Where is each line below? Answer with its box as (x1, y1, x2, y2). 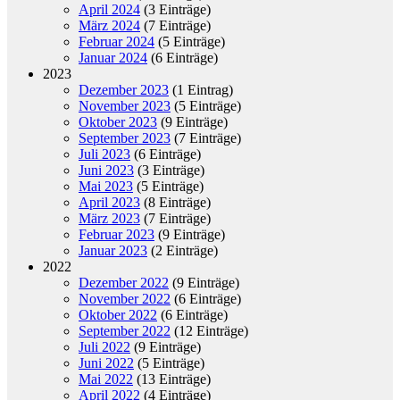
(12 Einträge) (171, 322, 248, 338)
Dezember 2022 (79, 274, 169, 290)
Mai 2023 (79, 178, 133, 194)
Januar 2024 (79, 49, 147, 65)
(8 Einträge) (140, 194, 211, 210)
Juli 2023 (79, 146, 130, 162)
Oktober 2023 (79, 113, 157, 129)
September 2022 (79, 322, 171, 338)
